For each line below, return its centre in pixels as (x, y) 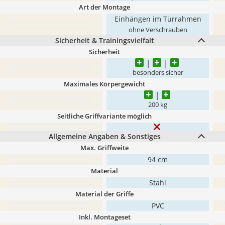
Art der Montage (104, 7)
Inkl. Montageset (104, 217)
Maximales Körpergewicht (104, 84)
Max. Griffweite (104, 148)
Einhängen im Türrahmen (158, 19)
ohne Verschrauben (158, 30)
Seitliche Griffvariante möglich (104, 116)
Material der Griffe (104, 194)
